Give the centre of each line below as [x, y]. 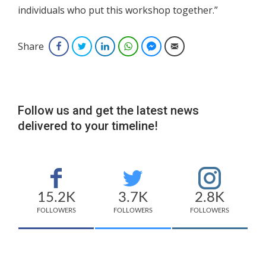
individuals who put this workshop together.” [118, 10]
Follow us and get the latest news [108, 111]
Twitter [102, 46]
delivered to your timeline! [88, 126]
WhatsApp [155, 46]
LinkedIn [128, 46]
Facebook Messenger [196, 46]
